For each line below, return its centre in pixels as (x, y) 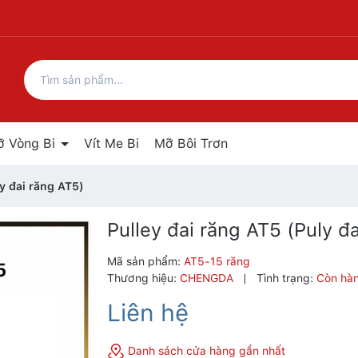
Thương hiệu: (142, 278)
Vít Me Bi (111, 143)
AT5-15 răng (217, 261)
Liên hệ (148, 312)
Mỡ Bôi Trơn (191, 143)
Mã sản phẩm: (145, 261)
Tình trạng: (285, 278)
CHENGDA (208, 278)
